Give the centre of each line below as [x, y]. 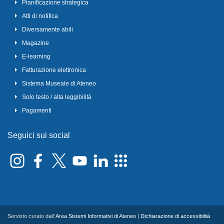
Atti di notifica [40, 16]
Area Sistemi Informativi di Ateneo [96, 216]
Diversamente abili [47, 30]
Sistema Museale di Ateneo [59, 84]
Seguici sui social [39, 135]
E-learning [36, 57]
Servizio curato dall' [31, 216]
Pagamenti [37, 111]
